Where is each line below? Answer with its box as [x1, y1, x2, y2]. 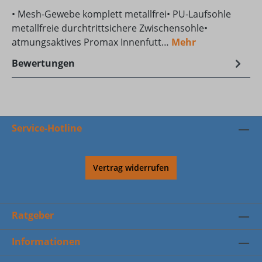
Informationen [12, 235, 81, 248]
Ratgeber [12, 208, 54, 222]
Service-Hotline [12, 121, 82, 135]
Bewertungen [12, 57, 75, 70]
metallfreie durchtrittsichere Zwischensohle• [12, 22, 208, 35]
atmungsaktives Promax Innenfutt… [12, 36, 171, 49]
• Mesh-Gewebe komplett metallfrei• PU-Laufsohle [12, 8, 231, 21]
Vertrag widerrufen [93, 161, 169, 173]
